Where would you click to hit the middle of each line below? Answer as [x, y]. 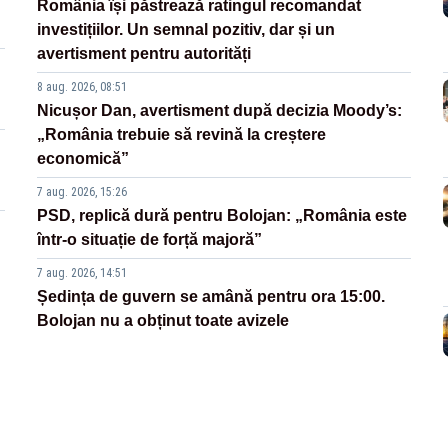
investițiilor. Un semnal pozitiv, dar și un [186, 30]
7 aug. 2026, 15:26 [82, 192]
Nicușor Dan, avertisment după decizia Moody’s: [220, 111]
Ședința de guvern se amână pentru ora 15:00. [211, 297]
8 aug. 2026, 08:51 [82, 87]
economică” [83, 159]
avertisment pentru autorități [144, 54]
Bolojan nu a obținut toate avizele [163, 321]
